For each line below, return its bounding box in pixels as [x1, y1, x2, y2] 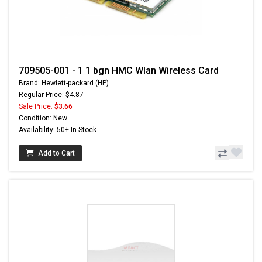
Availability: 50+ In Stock [19, 126, 96, 135]
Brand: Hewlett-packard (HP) [19, 79, 109, 88]
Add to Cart [38, 149, 75, 158]
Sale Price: [19, 102, 54, 111]
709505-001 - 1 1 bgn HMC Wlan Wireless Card [19, 65, 219, 77]
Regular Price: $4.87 [19, 91, 84, 99]
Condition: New [19, 114, 67, 123]
